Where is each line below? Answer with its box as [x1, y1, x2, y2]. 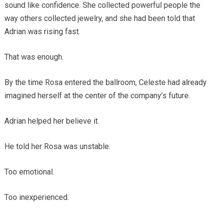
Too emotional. [4, 167, 54, 176]
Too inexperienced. [4, 192, 69, 202]
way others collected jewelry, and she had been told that [4, 13, 195, 23]
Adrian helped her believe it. [4, 116, 99, 126]
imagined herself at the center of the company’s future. [4, 90, 190, 100]
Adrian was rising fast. [4, 26, 80, 36]
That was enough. [4, 52, 64, 62]
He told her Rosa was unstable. [4, 141, 110, 151]
